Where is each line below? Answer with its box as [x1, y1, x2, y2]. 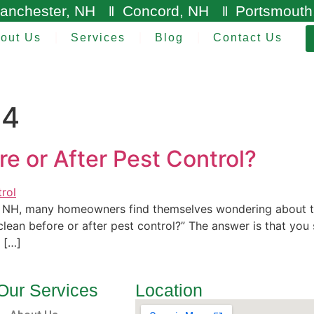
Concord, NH [122, 3, 209, 19]
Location [135, 280, 203, 301]
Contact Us [212, 32, 282, 43]
